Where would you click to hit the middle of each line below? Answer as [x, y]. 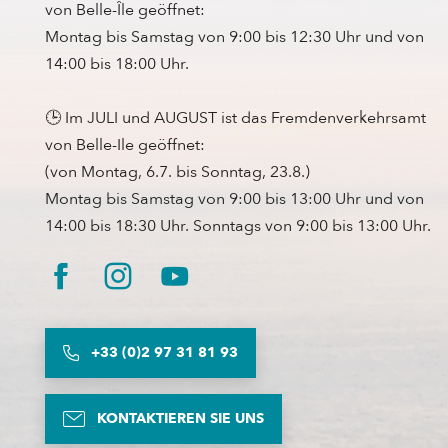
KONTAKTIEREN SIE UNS [180, 419]
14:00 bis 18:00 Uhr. [117, 64]
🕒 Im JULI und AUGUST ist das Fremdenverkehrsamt [235, 118]
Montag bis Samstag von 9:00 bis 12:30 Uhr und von [234, 37]
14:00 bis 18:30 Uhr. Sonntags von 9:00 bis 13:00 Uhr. [238, 226]
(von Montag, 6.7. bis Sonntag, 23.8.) [177, 172]
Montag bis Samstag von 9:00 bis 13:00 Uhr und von [234, 199]
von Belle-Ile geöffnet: [125, 145]
